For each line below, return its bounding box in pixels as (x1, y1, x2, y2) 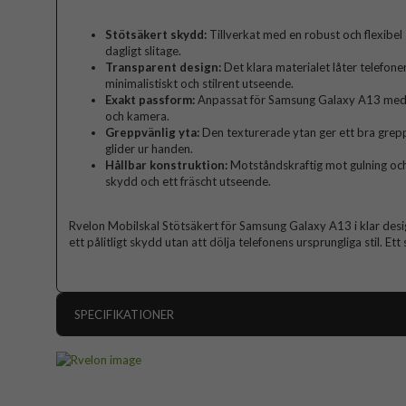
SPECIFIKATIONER (74, 307, 174, 323)
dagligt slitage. (105, 43, 181, 59)
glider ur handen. (105, 141, 193, 157)
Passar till (74, 371, 126, 386)
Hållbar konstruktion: (105, 158, 227, 173)
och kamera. (105, 109, 169, 124)
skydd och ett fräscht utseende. (105, 174, 271, 189)
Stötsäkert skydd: (105, 27, 207, 43)
